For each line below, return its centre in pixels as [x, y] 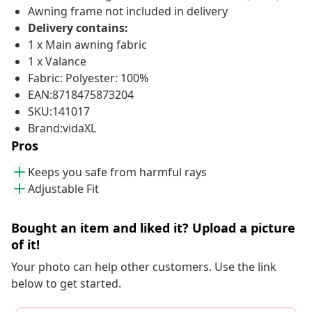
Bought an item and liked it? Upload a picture [153, 228]
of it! [25, 245]
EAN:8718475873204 [81, 95]
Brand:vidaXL [62, 128]
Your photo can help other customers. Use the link [144, 267]
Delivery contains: [78, 28]
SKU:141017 [59, 112]
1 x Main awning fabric [87, 45]
